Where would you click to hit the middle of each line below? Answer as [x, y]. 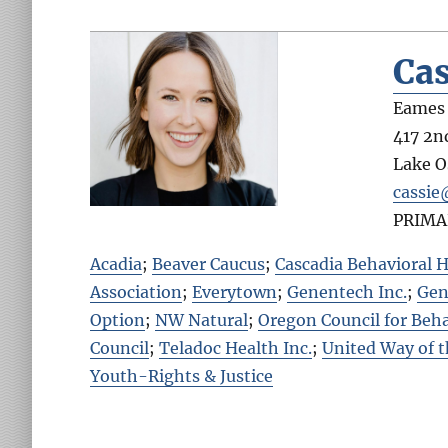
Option [118, 319]
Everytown [235, 291]
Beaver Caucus [209, 263]
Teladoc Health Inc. [236, 347]
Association [136, 291]
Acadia [116, 263]
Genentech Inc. [347, 291]
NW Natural [202, 319]
